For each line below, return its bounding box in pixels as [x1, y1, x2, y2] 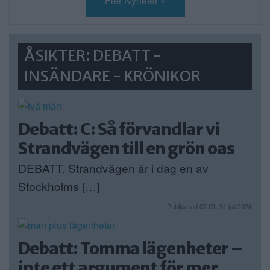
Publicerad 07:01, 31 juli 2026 [167, 203, 252, 211]
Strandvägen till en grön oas [18, 137, 234, 159]
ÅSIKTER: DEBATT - [24, 46, 162, 65]
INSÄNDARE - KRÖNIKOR [24, 66, 201, 86]
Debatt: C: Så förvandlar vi [18, 118, 219, 139]
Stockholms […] [18, 177, 99, 194]
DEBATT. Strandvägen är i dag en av [18, 159, 209, 176]
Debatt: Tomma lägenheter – [18, 238, 242, 259]
